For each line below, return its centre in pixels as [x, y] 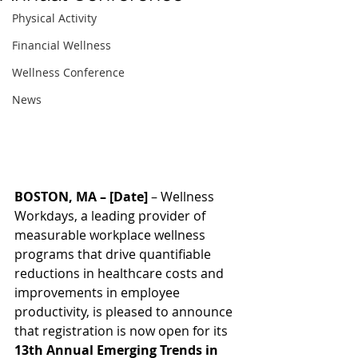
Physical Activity [54, 18]
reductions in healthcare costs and [121, 274]
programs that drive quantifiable [114, 255]
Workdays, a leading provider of [111, 216]
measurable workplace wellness [111, 235]
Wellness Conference [68, 72]
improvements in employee [99, 293]
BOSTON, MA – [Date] [81, 197]
